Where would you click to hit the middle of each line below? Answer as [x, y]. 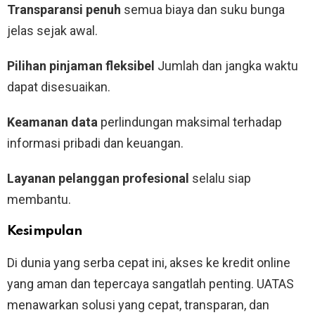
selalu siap [220, 179]
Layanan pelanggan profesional [98, 179]
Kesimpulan [45, 231]
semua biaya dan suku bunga [203, 10]
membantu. [39, 200]
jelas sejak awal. [52, 31]
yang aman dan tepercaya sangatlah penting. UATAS [150, 284]
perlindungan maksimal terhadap [190, 122]
